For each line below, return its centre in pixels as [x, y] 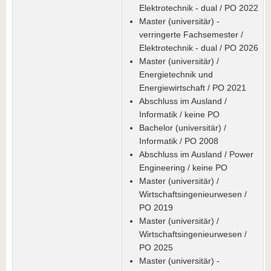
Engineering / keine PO [183, 168]
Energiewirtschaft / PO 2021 [193, 88]
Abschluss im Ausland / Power [196, 154]
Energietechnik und [176, 74]
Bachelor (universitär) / [183, 128]
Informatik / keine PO [179, 114]
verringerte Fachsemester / [191, 34]
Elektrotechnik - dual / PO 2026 [199, 48]
